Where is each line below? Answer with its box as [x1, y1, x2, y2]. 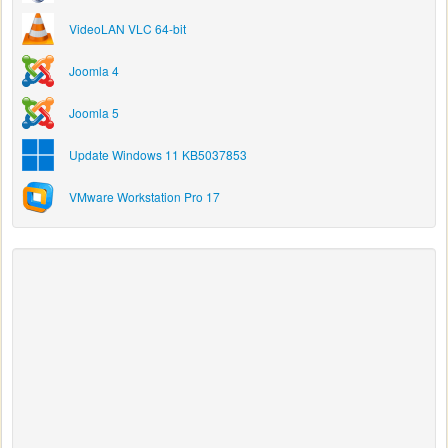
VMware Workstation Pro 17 [69, 188, 220, 205]
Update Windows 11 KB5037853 [69, 146, 247, 163]
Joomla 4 [69, 62, 119, 79]
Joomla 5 [69, 104, 119, 121]
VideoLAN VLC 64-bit [69, 20, 186, 37]
